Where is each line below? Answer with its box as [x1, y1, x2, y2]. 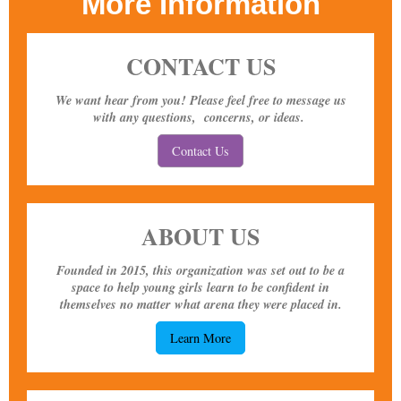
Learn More [170, 329, 231, 347]
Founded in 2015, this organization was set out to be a [56, 260, 345, 280]
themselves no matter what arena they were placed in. [59, 294, 342, 314]
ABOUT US [141, 219, 260, 254]
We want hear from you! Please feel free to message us [55, 90, 346, 110]
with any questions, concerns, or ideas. [92, 107, 309, 127]
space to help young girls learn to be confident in [72, 277, 329, 297]
